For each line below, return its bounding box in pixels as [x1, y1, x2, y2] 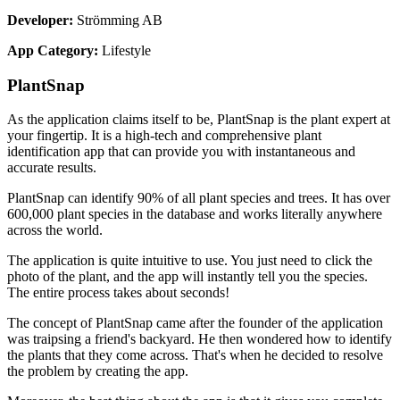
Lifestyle [98, 42, 151, 58]
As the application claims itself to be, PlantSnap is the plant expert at [7, 112, 390, 128]
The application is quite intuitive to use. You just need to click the [7, 253, 372, 269]
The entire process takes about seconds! [7, 285, 229, 301]
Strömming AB [77, 12, 162, 28]
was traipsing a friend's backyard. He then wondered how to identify [7, 331, 392, 347]
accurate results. [7, 160, 96, 176]
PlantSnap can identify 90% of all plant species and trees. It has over [7, 190, 390, 206]
